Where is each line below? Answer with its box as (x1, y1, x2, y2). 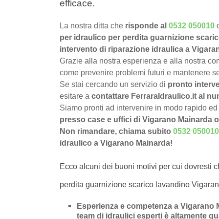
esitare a (60, 92, 91, 101)
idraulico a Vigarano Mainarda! (60, 139, 173, 148)
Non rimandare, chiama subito (60, 127, 173, 136)
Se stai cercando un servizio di (60, 80, 168, 89)
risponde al (123, 22, 169, 30)
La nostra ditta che (60, 22, 123, 30)
